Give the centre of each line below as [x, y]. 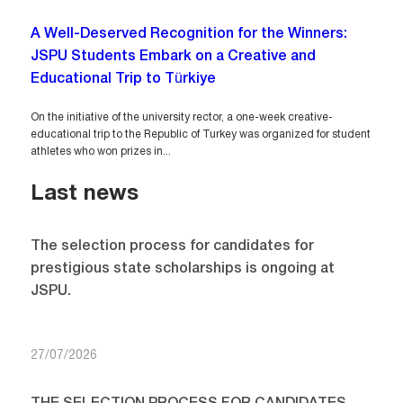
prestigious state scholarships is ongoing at [182, 269]
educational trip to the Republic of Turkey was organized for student [200, 135]
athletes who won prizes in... [100, 152]
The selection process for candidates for [172, 246]
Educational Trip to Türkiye [123, 80]
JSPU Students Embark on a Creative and [173, 57]
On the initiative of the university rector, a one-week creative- [181, 118]
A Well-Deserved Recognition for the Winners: [188, 35]
